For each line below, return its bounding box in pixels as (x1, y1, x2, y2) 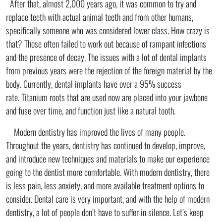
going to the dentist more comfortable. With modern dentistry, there (6, 165, 210, 178)
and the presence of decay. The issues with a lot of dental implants (6, 50, 207, 63)
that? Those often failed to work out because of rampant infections (6, 37, 206, 50)
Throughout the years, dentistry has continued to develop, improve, (6, 138, 205, 152)
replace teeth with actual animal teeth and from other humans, (6, 10, 193, 23)
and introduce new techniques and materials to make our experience (6, 152, 210, 165)
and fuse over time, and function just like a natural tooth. (6, 104, 175, 117)
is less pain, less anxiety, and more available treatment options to (6, 178, 204, 192)
